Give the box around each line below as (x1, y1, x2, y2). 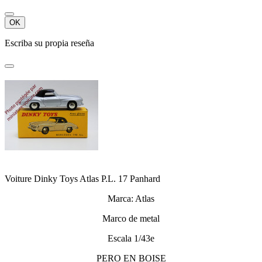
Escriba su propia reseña (5, 38, 94, 49)
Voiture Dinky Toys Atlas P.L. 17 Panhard (5, 174, 160, 184)
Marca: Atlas (108, 194, 154, 204)
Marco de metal (102, 213, 160, 224)
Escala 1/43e (108, 233, 154, 244)
